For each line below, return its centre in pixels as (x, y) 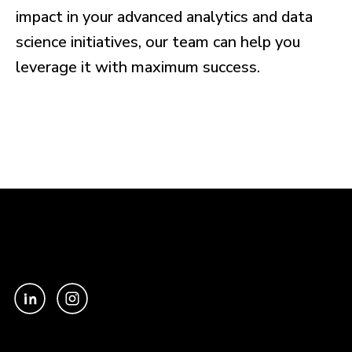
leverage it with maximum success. (138, 67)
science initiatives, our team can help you (158, 42)
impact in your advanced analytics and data (164, 17)
